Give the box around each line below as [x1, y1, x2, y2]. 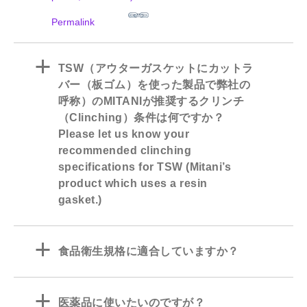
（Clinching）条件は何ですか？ [58, 112, 225, 124]
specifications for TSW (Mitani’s [58, 161, 232, 173]
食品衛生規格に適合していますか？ [58, 245, 239, 258]
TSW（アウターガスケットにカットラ [58, 62, 254, 75]
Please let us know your [58, 128, 190, 140]
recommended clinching [58, 145, 192, 157]
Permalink [51, 16, 95, 28]
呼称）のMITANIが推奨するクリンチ [58, 95, 245, 108]
